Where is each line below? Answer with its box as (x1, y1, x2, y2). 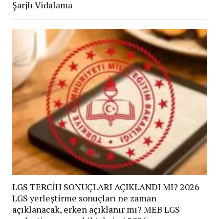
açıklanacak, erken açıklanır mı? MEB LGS (12, 203, 180, 216)
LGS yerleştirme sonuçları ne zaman (12, 192, 156, 204)
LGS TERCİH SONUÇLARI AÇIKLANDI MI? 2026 (12, 181, 199, 193)
